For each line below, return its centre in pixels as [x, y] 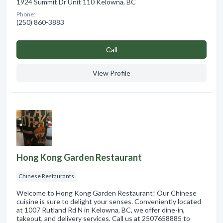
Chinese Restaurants [46, 176]
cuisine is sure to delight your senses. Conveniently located [109, 201]
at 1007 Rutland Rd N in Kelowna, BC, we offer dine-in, [101, 210]
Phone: [26, 14]
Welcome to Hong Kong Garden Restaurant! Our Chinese [107, 193]
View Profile [111, 73]
